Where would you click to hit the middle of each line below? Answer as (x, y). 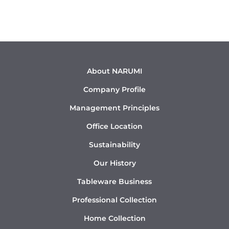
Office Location (114, 126)
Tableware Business (114, 181)
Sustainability (114, 144)
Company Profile (114, 89)
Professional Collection (114, 200)
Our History (114, 163)
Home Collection (114, 218)
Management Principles (114, 108)
